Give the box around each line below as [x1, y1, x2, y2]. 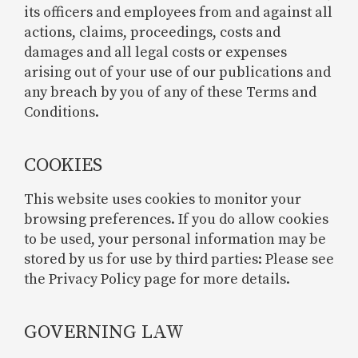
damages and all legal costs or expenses [24, 42, 287, 62]
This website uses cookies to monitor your [24, 189, 301, 209]
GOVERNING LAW [24, 320, 184, 344]
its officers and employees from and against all [24, 2, 332, 22]
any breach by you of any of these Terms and [24, 82, 316, 101]
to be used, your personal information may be [24, 229, 326, 249]
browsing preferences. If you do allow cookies [24, 209, 328, 229]
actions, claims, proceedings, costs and [24, 22, 280, 42]
